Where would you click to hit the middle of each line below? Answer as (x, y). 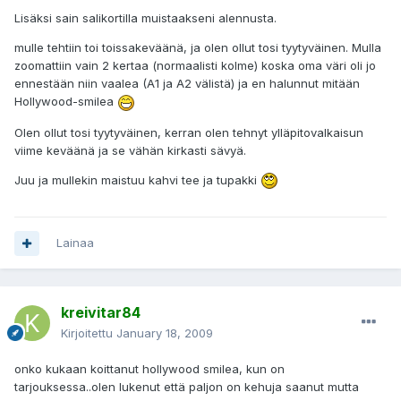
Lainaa (75, 243)
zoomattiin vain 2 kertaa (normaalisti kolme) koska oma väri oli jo (195, 66)
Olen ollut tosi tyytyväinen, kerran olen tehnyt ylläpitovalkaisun (189, 132)
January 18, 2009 (165, 333)
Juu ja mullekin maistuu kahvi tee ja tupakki (137, 179)
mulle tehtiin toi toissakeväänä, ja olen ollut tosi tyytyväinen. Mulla (198, 48)
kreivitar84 (101, 313)
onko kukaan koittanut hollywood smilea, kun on (149, 369)
